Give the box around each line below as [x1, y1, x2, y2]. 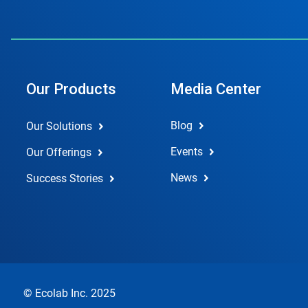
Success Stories [26, 172, 103, 185]
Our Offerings [26, 146, 91, 159]
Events [170, 145, 203, 158]
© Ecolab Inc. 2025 [23, 287, 115, 300]
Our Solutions [26, 120, 92, 133]
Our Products [26, 80, 116, 98]
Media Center [170, 80, 261, 98]
